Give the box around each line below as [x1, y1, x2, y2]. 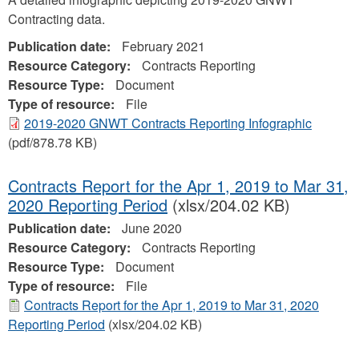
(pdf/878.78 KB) [8, 133, 97, 151]
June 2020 [122, 219, 182, 237]
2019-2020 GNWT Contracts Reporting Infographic [24, 114, 312, 132]
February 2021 [122, 37, 205, 55]
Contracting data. [8, 10, 105, 28]
